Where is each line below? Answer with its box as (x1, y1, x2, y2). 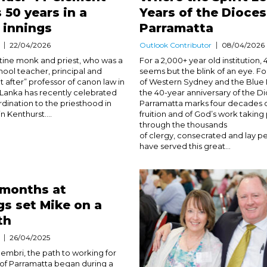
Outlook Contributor (139, 41, 212, 50)
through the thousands (139, 120, 227, 130)
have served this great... (139, 141, 231, 151)
